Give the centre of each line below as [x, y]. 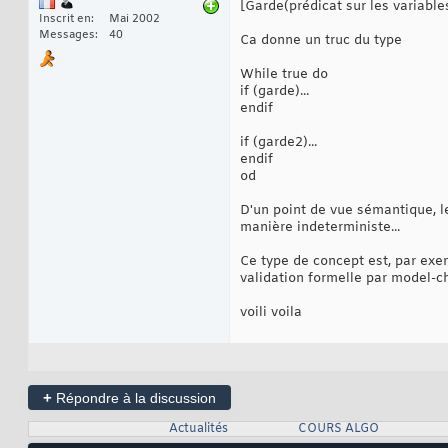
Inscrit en [65, 18]
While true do [284, 74]
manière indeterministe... [320, 227]
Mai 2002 [134, 18]
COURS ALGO [338, 428]
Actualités [198, 428]
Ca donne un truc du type [321, 40]
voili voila [271, 312]
